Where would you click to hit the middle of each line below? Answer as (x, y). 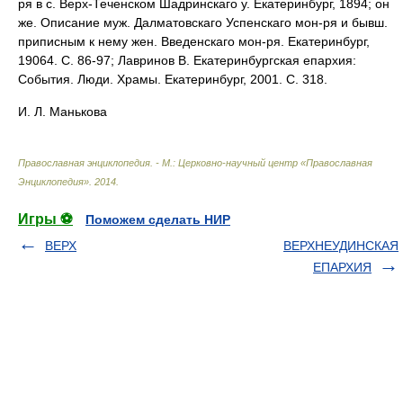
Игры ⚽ (45, 219)
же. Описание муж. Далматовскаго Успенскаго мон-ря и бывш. (203, 22)
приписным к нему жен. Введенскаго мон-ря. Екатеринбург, (194, 41)
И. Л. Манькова (63, 112)
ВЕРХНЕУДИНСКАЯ (341, 246)
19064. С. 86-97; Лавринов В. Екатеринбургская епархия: (187, 60)
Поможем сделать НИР (158, 219)
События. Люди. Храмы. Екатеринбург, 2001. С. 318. (173, 79)
